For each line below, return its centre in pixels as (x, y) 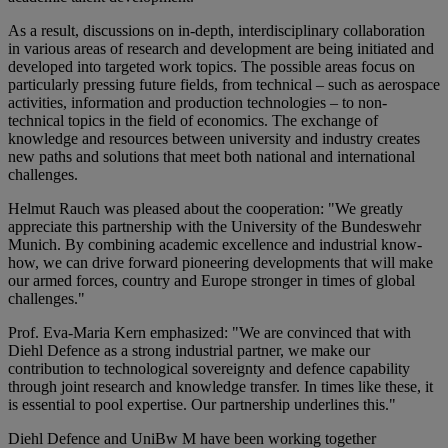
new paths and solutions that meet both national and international (211, 156)
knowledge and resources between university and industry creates (214, 138)
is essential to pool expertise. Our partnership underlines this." (204, 404)
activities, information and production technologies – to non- (197, 102)
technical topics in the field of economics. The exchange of (193, 120)
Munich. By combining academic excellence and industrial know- (215, 244)
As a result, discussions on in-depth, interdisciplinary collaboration (216, 30)
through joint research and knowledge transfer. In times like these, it (220, 386)
